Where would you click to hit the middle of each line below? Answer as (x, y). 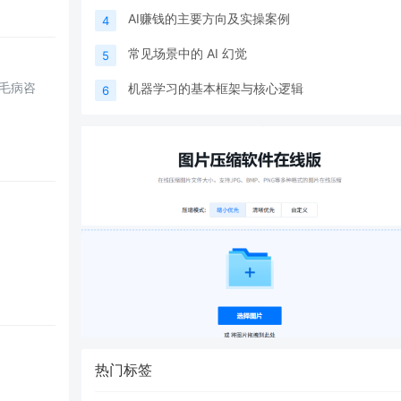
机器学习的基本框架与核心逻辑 (216, 88)
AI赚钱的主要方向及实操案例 (209, 18)
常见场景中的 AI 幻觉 (188, 53)
